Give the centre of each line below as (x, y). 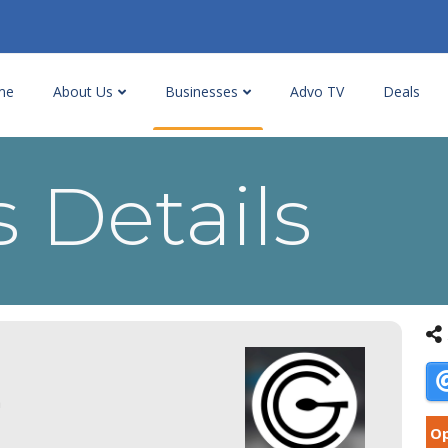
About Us (85, 91)
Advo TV (317, 91)
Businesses (203, 91)
